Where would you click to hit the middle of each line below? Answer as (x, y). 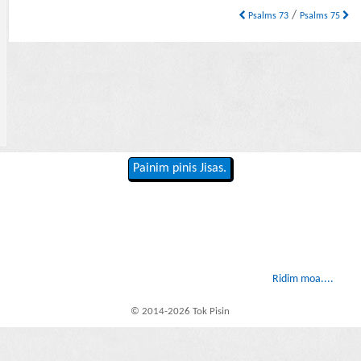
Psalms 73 (268, 17)
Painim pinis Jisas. (179, 169)
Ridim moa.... (303, 280)
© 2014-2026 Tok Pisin (180, 311)
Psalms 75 (322, 17)
